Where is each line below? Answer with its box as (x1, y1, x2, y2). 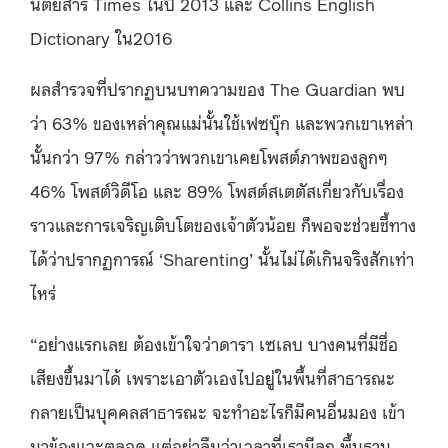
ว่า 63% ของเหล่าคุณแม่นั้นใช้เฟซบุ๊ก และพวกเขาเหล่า (30, 109, 413, 134)
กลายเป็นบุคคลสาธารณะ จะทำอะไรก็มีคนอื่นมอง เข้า (30, 398, 405, 423)
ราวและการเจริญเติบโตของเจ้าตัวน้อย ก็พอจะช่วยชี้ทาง (30, 211, 416, 236)
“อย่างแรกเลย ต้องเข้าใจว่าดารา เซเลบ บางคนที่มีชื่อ (30, 330, 398, 355)
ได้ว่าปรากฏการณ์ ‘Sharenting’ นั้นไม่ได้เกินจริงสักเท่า (30, 245, 414, 270)
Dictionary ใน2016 (30, 24, 172, 49)
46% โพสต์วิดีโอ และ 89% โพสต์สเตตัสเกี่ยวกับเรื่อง (30, 177, 404, 202)
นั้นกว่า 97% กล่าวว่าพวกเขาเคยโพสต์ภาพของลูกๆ (30, 143, 388, 168)
